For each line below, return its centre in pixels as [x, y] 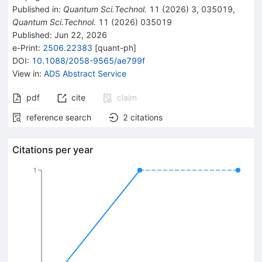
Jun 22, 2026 [80, 35]
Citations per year [53, 149]
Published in [35, 9]
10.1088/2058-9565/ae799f [88, 60]
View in [26, 73]
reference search [59, 117]
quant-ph [116, 47]
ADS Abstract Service [85, 73]
